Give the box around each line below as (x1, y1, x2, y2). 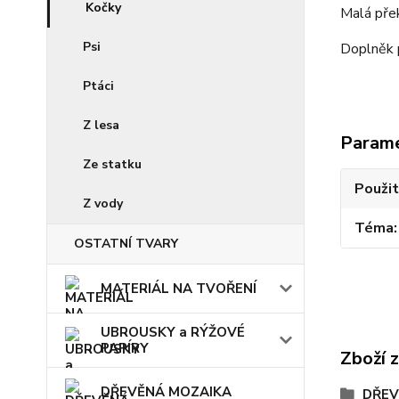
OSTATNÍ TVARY (74, 235, 178, 252)
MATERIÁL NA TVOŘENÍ (101, 280, 256, 297)
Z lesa (83, 117, 119, 134)
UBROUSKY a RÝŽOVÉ (101, 323, 245, 341)
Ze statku (83, 156, 142, 173)
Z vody (83, 195, 123, 212)
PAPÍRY (101, 339, 149, 357)
